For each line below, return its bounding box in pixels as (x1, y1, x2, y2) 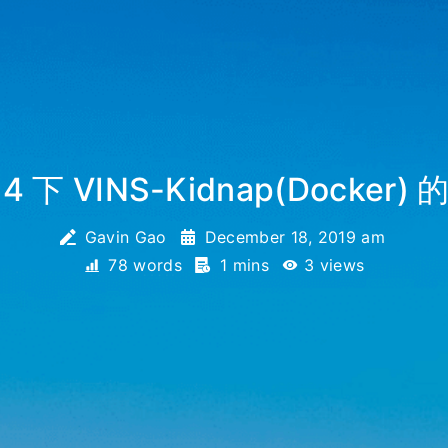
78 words (103, 255, 188, 275)
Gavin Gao (79, 227, 172, 247)
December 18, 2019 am (204, 227, 386, 247)
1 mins (214, 255, 275, 275)
